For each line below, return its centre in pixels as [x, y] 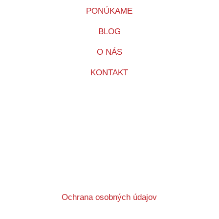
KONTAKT [109, 73]
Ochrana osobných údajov [109, 197]
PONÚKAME [109, 11]
